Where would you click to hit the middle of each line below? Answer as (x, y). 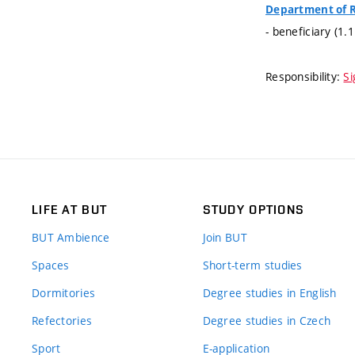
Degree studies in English (269, 293)
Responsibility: (305, 77)
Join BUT (225, 238)
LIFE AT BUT (70, 210)
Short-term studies (252, 265)
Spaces (51, 265)
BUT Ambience (71, 238)
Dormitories (64, 293)
